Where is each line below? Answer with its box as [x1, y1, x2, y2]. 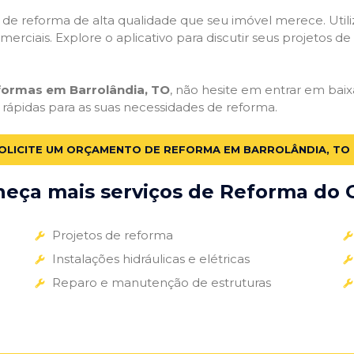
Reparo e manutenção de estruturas [51, 274, 271, 290]
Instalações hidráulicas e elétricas [51, 250, 250, 266]
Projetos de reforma [51, 227, 173, 243]
